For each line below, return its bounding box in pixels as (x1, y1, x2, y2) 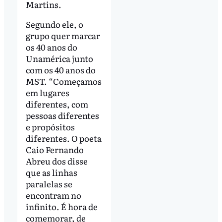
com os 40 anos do (25, 63, 96, 76)
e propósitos (25, 120, 75, 133)
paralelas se (25, 177, 72, 190)
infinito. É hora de (25, 200, 98, 213)
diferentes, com (25, 98, 88, 111)
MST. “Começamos (25, 75, 102, 88)
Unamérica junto (25, 52, 93, 65)
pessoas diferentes (25, 109, 99, 122)
